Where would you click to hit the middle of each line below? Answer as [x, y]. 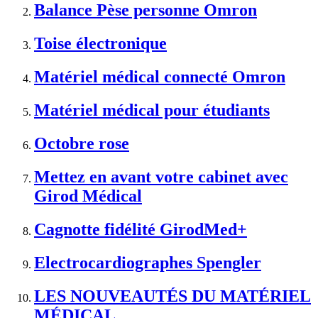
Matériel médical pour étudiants [152, 110]
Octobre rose [82, 143]
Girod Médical [88, 196]
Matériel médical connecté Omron [160, 77]
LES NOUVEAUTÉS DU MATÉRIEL [172, 296]
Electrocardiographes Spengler [148, 262]
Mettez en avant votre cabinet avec [161, 176]
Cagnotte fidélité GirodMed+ [141, 229]
